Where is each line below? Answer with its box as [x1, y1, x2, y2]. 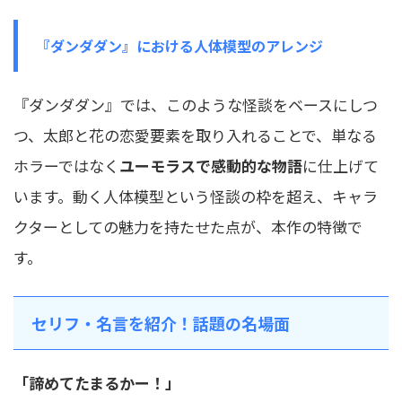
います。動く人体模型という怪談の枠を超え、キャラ [13, 184, 378, 207]
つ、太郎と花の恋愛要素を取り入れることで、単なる [13, 123, 377, 146]
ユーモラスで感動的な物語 [119, 153, 302, 177]
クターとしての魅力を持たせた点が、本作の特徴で [13, 214, 363, 238]
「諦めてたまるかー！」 [13, 371, 180, 394]
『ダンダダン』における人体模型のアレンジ [36, 34, 323, 57]
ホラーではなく [13, 153, 119, 177]
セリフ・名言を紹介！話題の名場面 [31, 310, 290, 335]
